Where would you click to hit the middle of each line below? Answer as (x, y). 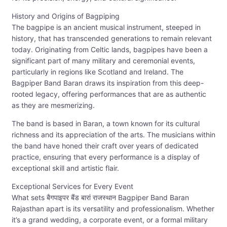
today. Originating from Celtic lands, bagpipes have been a (110, 50)
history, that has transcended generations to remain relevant (112, 39)
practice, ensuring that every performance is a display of (106, 157)
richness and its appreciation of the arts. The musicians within (113, 135)
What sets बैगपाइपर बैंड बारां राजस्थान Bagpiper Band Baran (100, 198)
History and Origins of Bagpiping (66, 16)
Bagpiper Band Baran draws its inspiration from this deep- (108, 83)
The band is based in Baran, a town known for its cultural (106, 124)
